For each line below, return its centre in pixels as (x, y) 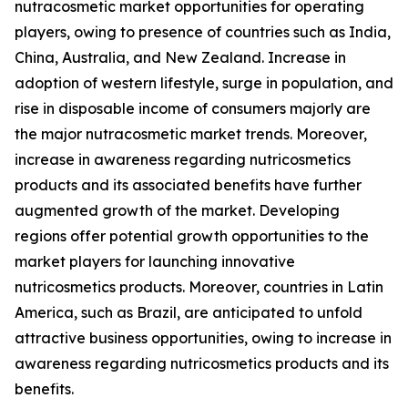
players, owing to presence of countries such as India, (203, 32)
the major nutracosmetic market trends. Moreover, (191, 134)
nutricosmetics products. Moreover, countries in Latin (199, 287)
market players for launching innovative (155, 262)
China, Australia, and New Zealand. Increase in (180, 58)
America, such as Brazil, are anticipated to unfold (189, 313)
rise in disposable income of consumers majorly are (193, 109)
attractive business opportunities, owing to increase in (203, 338)
